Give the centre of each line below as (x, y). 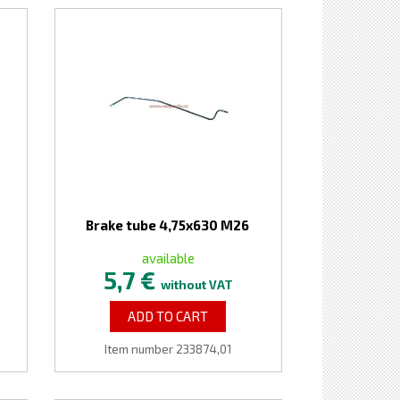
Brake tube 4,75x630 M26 (168, 225)
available (168, 258)
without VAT (196, 285)
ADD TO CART (168, 316)
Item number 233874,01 (168, 349)
